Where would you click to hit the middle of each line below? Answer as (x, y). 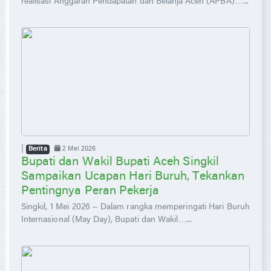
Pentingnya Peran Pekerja (90, 191)
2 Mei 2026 (78, 149)
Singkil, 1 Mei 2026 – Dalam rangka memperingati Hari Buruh (135, 207)
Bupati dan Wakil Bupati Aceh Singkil (120, 162)
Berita (38, 149)
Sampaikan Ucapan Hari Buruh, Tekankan (133, 176)
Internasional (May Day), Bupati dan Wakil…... (107, 220)
